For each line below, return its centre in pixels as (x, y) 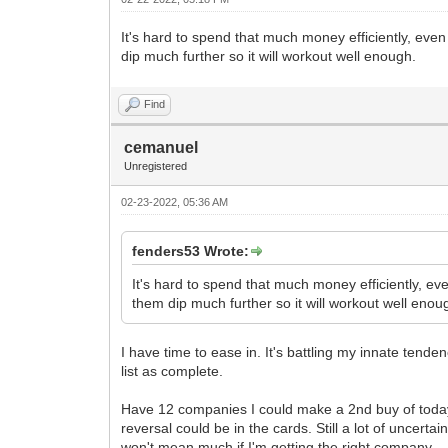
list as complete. (172, 370)
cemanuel (161, 147)
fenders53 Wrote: (191, 250)
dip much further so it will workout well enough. (269, 55)
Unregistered (156, 165)
